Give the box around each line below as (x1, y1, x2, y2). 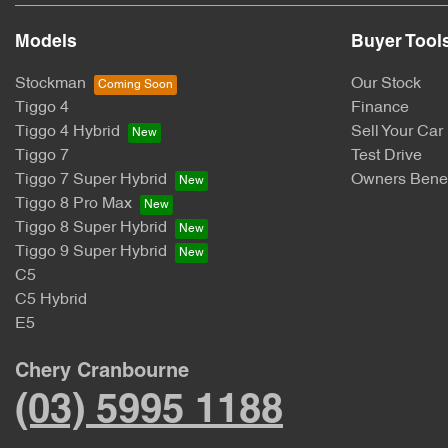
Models (15, 34, 77, 51)
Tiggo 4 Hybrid (15, 124, 120, 140)
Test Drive (351, 148, 422, 164)
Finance (351, 100, 409, 116)
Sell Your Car (351, 124, 443, 140)
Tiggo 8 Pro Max (15, 196, 132, 212)
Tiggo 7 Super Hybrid (15, 172, 167, 188)
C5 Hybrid (15, 292, 87, 308)
